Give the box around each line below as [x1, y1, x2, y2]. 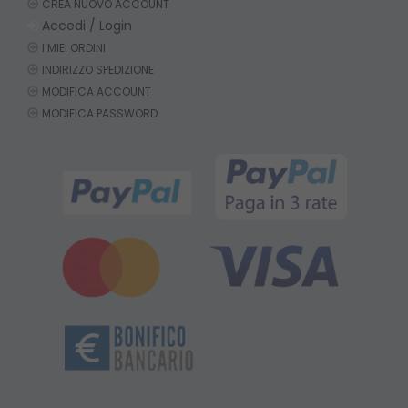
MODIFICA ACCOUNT [42, 83, 151, 99]
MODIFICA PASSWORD [42, 105, 158, 121]
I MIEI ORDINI [42, 39, 106, 56]
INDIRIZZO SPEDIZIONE [42, 61, 154, 77]
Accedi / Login [42, 15, 132, 35]
